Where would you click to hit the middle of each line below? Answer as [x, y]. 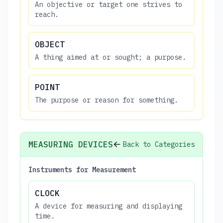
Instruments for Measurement [82, 169]
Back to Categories [159, 144]
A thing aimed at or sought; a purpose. [111, 57]
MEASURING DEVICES [71, 144]
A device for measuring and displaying [109, 206]
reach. [47, 14]
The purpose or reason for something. [107, 100]
